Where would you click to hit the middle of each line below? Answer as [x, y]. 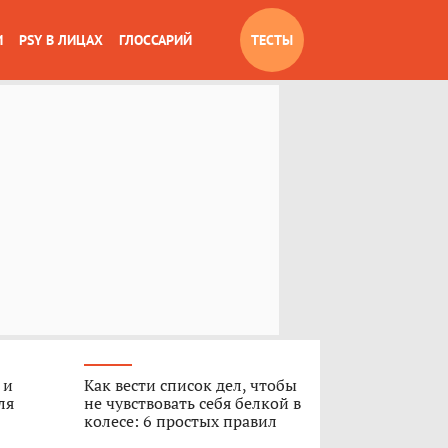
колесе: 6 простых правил [180, 421]
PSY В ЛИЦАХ [61, 40]
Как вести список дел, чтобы [190, 385]
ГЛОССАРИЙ [155, 40]
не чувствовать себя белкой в [192, 403]
